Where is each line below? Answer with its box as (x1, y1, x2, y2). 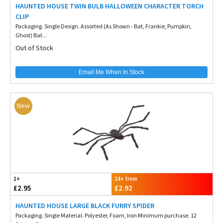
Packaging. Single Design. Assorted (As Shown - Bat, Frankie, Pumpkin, (15, 22, 192, 30)
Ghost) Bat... (15, 31, 47, 39)
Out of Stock (15, 43, 53, 52)
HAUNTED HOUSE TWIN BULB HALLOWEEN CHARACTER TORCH (15, 1, 204, 10)
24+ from (114, 175, 137, 182)
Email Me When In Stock (79, 69, 144, 76)
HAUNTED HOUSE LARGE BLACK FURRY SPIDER (15, 201, 154, 210)
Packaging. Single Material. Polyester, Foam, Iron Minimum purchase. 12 (15, 212, 197, 219)
